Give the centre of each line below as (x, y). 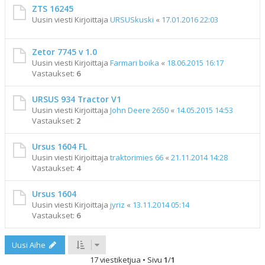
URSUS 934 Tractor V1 (77, 99)
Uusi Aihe (29, 245)
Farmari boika (135, 63)
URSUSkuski (132, 20)
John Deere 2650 (139, 110)
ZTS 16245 (53, 9)
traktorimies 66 (137, 157)
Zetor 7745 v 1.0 (64, 52)
